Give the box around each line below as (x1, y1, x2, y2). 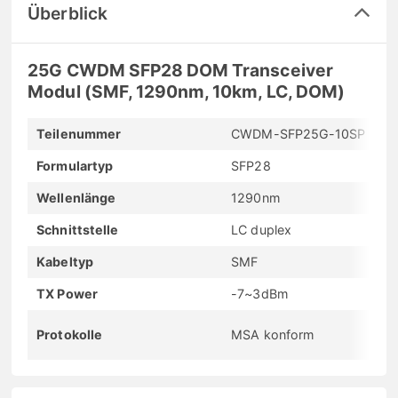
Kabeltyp (36, 254, 93, 270)
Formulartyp (36, 158, 113, 174)
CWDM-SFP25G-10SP (231, 126, 366, 142)
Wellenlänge (36, 190, 115, 206)
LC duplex (231, 222, 291, 238)
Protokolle (36, 327, 102, 343)
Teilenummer (36, 126, 121, 142)
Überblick (28, 3, 107, 25)
